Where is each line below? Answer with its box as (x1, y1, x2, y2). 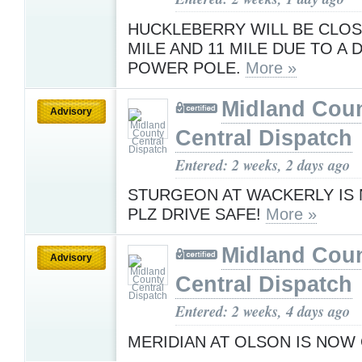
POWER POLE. (128, 58, 246, 77)
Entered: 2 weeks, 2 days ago (175, 154, 350, 175)
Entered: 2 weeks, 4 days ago (175, 301, 350, 322)
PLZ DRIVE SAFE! (128, 205, 266, 224)
